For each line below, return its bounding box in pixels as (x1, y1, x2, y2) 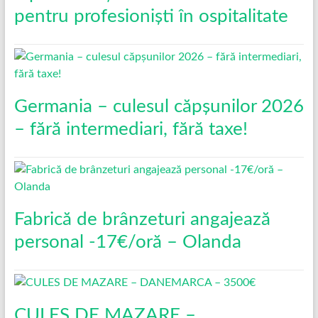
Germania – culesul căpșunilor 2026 (13, 97, 304, 116)
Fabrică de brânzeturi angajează (13, 209, 270, 229)
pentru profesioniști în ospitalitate (13, 6, 288, 26)
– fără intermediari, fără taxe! (13, 119, 248, 138)
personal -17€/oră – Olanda (13, 232, 241, 251)
